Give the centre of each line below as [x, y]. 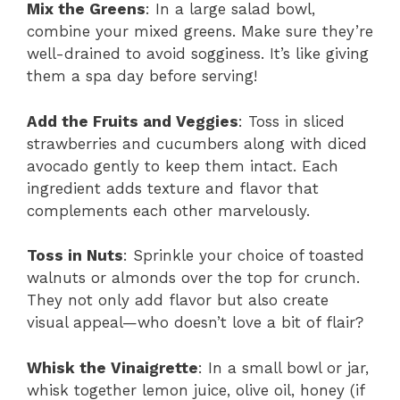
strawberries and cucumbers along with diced [197, 143]
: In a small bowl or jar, [283, 367]
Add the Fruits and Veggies [133, 121]
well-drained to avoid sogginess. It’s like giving [198, 54]
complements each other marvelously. [168, 210]
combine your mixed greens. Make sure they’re [200, 32]
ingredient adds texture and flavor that [173, 188]
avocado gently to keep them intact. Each [183, 166]
